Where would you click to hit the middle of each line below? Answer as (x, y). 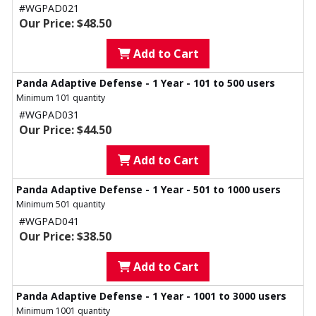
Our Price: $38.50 (65, 237)
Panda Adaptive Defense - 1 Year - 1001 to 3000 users (151, 296)
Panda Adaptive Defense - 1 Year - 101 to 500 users (146, 83)
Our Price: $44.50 (65, 130)
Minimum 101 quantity (61, 98)
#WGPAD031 (49, 115)
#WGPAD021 (49, 8)
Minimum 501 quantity (61, 205)
